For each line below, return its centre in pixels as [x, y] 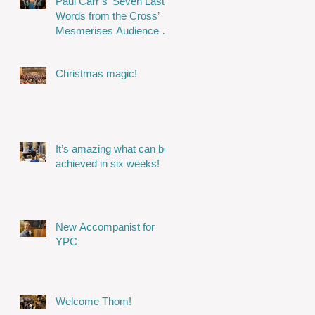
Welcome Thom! [94, 302]
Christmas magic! [96, 74]
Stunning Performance [107, 46]
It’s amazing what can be [112, 149]
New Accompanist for [105, 227]
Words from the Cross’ [108, 16]
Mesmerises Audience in [112, 31]
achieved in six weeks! [108, 164]
